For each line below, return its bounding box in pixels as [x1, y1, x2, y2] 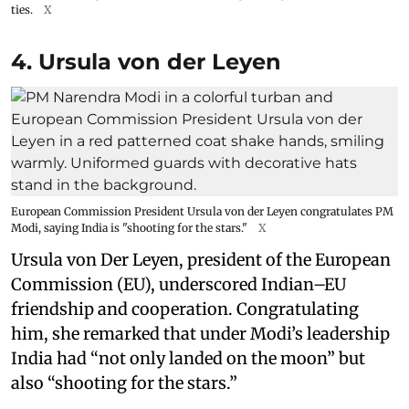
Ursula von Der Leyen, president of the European [11, 248, 391, 270]
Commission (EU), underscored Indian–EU [11, 273, 346, 295]
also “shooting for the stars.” [11, 372, 237, 393]
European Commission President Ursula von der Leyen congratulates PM [11, 204, 393, 218]
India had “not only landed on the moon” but [11, 347, 365, 369]
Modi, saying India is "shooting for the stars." [11, 220, 247, 235]
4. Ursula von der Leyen [11, 47, 281, 75]
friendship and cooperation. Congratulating [11, 298, 359, 320]
